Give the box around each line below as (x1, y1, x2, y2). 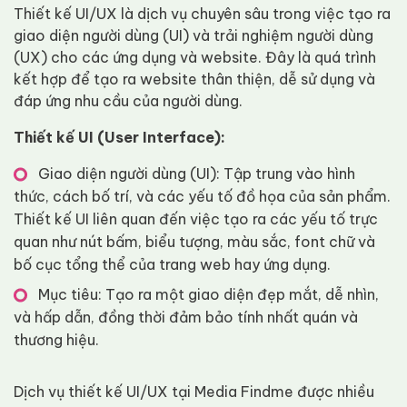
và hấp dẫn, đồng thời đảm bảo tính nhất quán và (14, 308, 358, 326)
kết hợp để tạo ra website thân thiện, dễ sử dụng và (14, 70, 375, 88)
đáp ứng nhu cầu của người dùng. (14, 92, 243, 110)
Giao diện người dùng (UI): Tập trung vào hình (38, 164, 355, 183)
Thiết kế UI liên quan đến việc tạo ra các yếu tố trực (14, 210, 378, 228)
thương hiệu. (14, 331, 99, 349)
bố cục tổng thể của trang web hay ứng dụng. (14, 255, 331, 273)
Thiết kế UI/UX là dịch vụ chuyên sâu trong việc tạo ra (14, 5, 391, 23)
